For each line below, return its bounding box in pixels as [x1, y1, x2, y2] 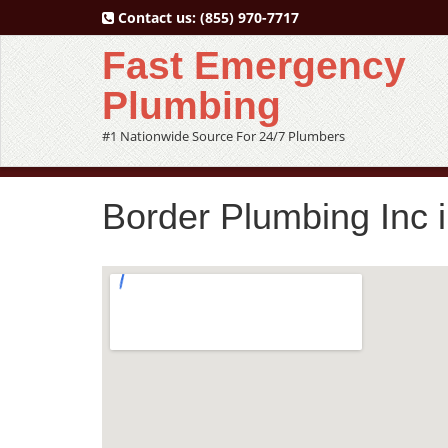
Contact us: [114, 8, 200, 27]
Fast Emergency [102, 44, 406, 87]
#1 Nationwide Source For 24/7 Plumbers [102, 127, 345, 145]
